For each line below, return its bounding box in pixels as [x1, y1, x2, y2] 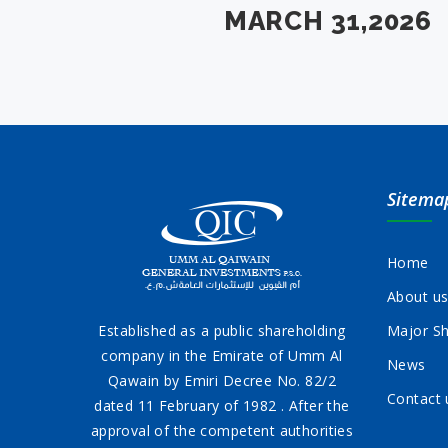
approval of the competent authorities [90, 421, 354, 440]
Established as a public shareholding [98, 321, 346, 340]
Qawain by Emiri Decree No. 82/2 [107, 371, 337, 390]
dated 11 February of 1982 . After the [94, 396, 350, 415]
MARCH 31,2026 [223, 6, 432, 36]
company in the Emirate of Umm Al [101, 346, 343, 365]
